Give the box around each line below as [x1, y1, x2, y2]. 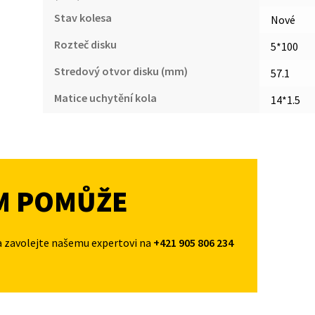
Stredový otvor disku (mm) [53, 64, 188, 79]
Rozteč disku [53, 37, 117, 52]
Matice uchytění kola [53, 91, 157, 105]
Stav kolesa [53, 11, 112, 25]
